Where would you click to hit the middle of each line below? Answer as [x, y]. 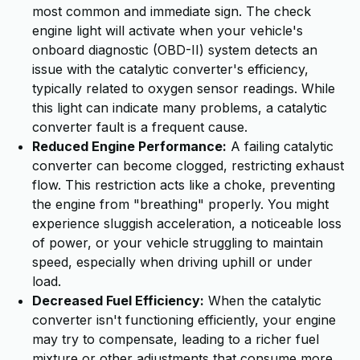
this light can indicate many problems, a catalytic [180, 108]
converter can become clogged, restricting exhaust [188, 166]
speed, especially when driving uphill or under [172, 262]
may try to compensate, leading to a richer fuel [176, 339]
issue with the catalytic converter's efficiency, [170, 69]
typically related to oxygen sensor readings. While [184, 88]
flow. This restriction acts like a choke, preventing [184, 185]
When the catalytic [263, 301]
